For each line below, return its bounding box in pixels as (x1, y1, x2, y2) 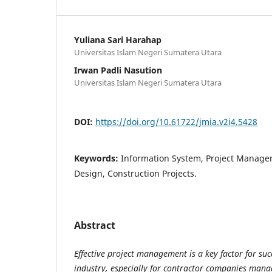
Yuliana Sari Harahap (74, 33, 161, 46)
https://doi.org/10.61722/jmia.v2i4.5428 (95, 115, 257, 127)
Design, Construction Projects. (74, 167, 197, 179)
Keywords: (74, 152, 121, 164)
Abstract (74, 218, 115, 232)
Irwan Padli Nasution (74, 64, 162, 76)
